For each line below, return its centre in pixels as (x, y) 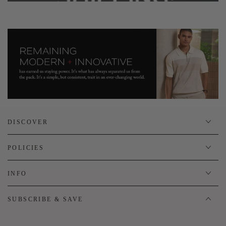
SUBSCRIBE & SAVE (45, 199)
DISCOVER (28, 122)
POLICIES (26, 148)
